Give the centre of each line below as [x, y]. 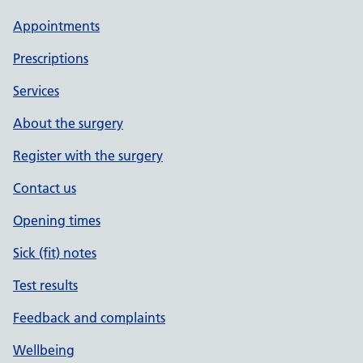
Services [36, 91]
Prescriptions [51, 58]
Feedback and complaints [89, 318]
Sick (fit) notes [55, 253]
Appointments [56, 26]
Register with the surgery [88, 156]
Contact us [45, 188]
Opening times [57, 220]
